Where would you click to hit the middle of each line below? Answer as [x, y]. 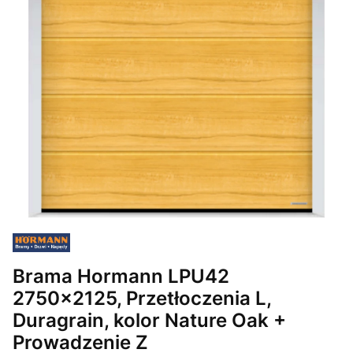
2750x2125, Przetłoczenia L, [142, 297]
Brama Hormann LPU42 [121, 275]
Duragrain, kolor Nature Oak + [149, 320]
